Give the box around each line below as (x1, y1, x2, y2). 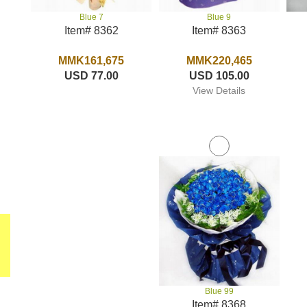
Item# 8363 (192, 25, 247, 36)
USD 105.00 (188, 70, 249, 82)
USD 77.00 (64, 70, 119, 82)
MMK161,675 (58, 55, 125, 67)
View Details (193, 85, 246, 96)
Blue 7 (79, 12, 103, 23)
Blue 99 (204, 286, 234, 296)
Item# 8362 (64, 25, 119, 37)
